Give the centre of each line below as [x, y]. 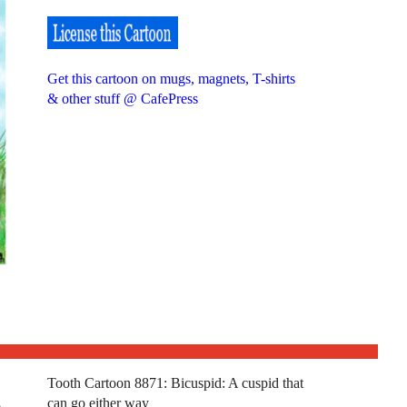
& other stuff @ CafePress [122, 98]
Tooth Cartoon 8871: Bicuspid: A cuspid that [175, 383]
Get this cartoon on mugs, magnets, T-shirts [171, 78]
